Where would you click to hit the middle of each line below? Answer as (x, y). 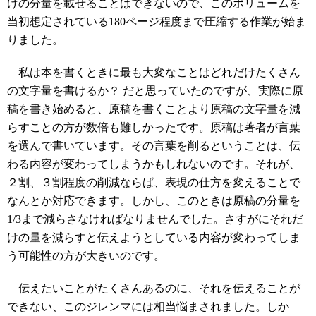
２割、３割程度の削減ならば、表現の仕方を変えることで (154, 182)
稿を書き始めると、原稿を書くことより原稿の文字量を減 (154, 109)
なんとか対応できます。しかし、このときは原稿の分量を (154, 201)
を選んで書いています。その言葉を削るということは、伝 (154, 146)
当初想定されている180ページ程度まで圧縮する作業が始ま (157, 22)
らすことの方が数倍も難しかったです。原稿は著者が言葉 (154, 127)
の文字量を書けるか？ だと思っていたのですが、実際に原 (155, 91)
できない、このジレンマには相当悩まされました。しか (148, 306)
